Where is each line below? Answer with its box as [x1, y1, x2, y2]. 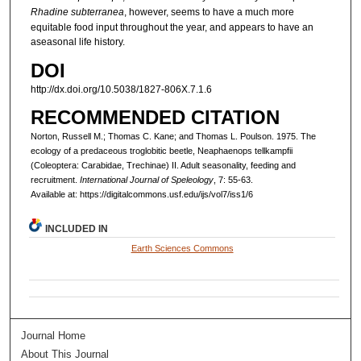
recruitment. [30, 174, 80, 185]
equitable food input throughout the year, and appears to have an [30, 22, 313, 34]
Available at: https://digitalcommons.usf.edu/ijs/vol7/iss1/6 [30, 189, 253, 199]
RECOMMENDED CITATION [30, 106, 280, 128]
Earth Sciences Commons [131, 243, 234, 253]
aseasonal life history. [30, 36, 125, 48]
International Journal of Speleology [79, 174, 214, 185]
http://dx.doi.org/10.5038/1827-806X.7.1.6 [30, 83, 212, 95]
